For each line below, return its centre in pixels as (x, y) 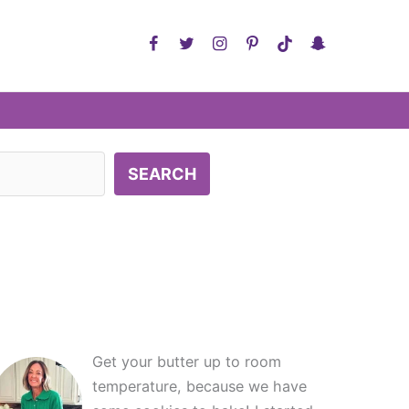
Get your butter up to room (187, 362)
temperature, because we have (200, 386)
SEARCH (162, 174)
